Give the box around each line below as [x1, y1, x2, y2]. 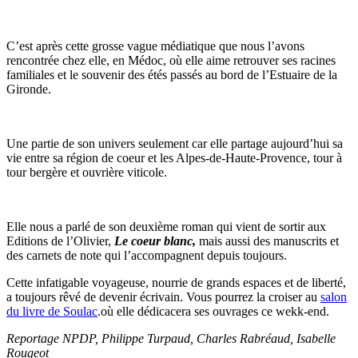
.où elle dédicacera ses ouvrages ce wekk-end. [97, 304, 329, 318]
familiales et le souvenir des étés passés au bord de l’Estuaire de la [6, 67, 337, 82]
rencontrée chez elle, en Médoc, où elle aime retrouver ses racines [6, 53, 336, 67]
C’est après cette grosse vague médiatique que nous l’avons [6, 38, 304, 53]
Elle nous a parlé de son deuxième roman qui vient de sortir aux [6, 219, 326, 233]
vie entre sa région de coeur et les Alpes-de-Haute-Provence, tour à [6, 150, 342, 165]
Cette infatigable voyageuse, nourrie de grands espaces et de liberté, [6, 275, 346, 289]
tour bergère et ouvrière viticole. [6, 165, 167, 179]
